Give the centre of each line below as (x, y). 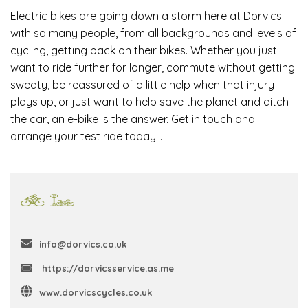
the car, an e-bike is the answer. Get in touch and (133, 119)
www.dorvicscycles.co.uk (96, 292)
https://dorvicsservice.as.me (107, 268)
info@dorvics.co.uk (83, 244)
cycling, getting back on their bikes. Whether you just (144, 50)
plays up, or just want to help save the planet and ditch (150, 101)
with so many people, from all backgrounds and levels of (153, 33)
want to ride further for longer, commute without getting (153, 67)
